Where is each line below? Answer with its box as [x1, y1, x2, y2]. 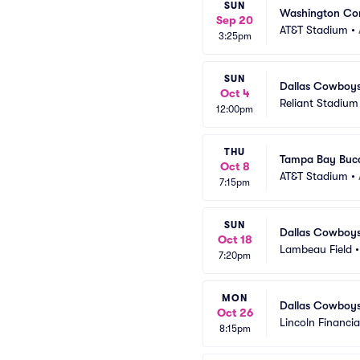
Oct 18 [217, 233, 252, 246]
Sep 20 [216, 14, 253, 27]
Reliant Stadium [280, 96, 358, 109]
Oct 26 [216, 306, 253, 319]
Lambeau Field [280, 242, 352, 256]
